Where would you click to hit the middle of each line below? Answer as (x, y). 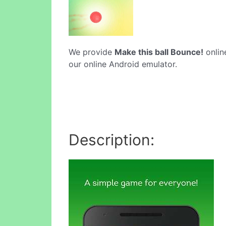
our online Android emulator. (123, 64)
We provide (92, 52)
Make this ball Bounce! (159, 52)
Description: (111, 139)
